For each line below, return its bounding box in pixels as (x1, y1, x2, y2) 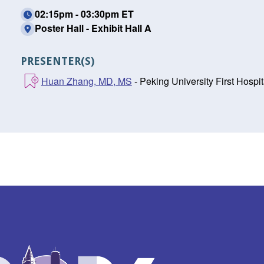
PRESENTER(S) (20, 55, 94, 67)
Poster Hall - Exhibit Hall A (34, 21, 151, 35)
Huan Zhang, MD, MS (41, 74, 132, 88)
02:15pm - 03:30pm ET (34, 7, 134, 21)
